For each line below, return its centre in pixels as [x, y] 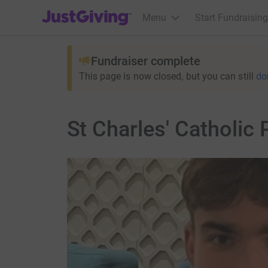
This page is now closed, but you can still [166, 76]
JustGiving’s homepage [91, 10]
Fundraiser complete [145, 61]
